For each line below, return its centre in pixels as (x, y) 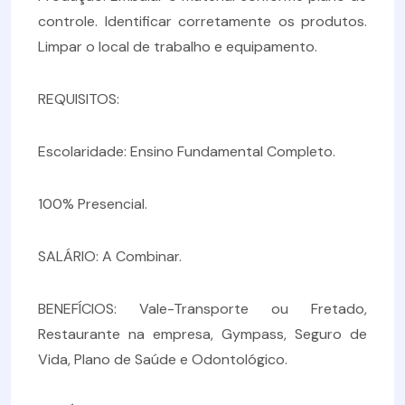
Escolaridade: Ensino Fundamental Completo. (187, 151)
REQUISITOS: (79, 99)
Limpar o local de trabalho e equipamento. (181, 47)
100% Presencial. (93, 204)
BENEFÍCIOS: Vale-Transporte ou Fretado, (202, 309)
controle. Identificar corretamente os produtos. (202, 21)
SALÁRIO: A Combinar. (110, 256)
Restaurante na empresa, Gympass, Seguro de (202, 334)
